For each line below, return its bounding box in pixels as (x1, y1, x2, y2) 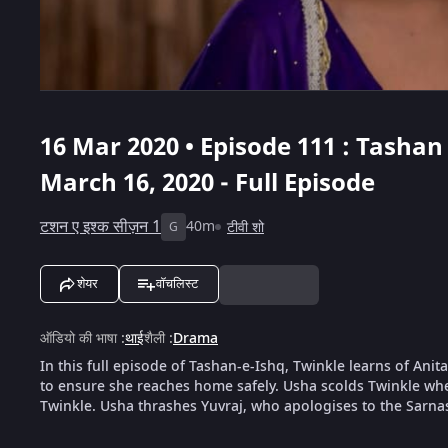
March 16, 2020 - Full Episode (40, 164, 375, 201)
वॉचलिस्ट (156, 275, 198, 291)
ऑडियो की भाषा (40, 327, 117, 349)
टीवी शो (227, 216, 264, 238)
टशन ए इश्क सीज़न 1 (40, 214, 161, 239)
